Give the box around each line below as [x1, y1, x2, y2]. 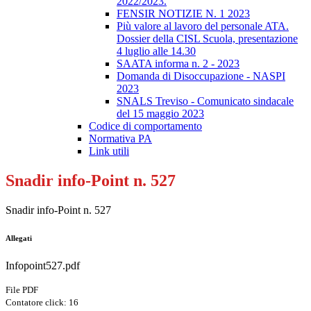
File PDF [6, 285, 38, 296]
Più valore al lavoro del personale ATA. [117, 20, 289, 33]
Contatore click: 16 [6, 297, 78, 308]
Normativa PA [89, 133, 152, 145]
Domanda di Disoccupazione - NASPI [117, 70, 285, 83]
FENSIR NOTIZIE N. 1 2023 [117, 8, 250, 20]
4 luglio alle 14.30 [117, 45, 196, 58]
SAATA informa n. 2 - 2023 [117, 58, 239, 70]
